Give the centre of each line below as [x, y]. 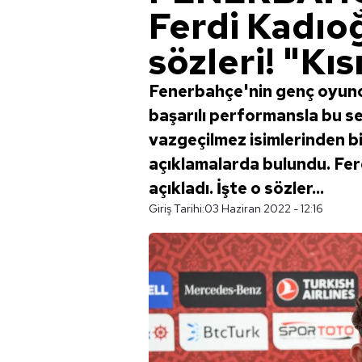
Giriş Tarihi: [177, 208]
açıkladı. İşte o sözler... [236, 188]
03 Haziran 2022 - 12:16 [264, 208]
